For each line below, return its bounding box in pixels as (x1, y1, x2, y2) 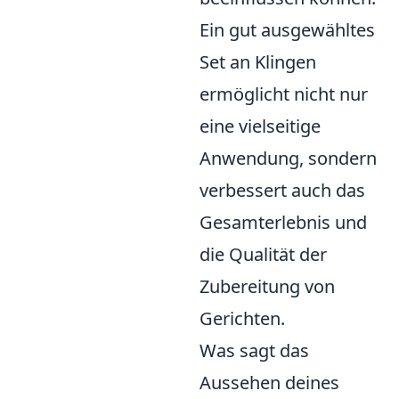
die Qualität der (199, 242, 327, 266)
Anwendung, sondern (199, 146, 377, 170)
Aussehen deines (199, 370, 339, 395)
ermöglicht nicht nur (199, 82, 368, 106)
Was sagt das (199, 338, 309, 362)
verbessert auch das (199, 178, 365, 202)
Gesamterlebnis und (199, 210, 367, 234)
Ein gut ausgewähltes (199, 18, 375, 42)
